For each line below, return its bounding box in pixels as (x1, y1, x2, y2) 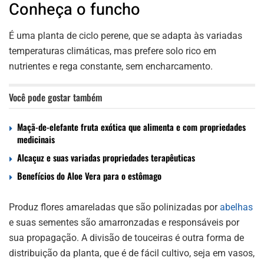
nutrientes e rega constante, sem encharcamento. (9, 61, 213, 72)
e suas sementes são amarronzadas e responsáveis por (9, 217, 239, 229)
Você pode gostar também (9, 90, 102, 105)
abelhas (220, 202, 253, 213)
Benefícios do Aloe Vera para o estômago (17, 169, 161, 183)
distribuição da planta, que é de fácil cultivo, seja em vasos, (9, 247, 255, 259)
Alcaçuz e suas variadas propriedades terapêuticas (17, 151, 195, 164)
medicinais (17, 133, 55, 146)
